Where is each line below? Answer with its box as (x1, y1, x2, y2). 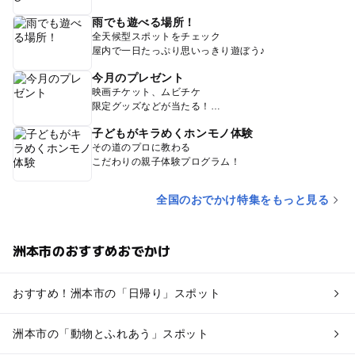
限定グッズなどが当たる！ (91, 100, 211, 112)
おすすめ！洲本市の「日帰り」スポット (12, 286, 221, 300)
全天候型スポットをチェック (91, 30, 221, 42)
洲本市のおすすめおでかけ (12, 240, 171, 260)
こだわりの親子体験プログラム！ (91, 155, 241, 167)
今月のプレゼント (91, 71, 185, 84)
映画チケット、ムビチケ (91, 86, 201, 97)
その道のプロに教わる (91, 141, 191, 153)
